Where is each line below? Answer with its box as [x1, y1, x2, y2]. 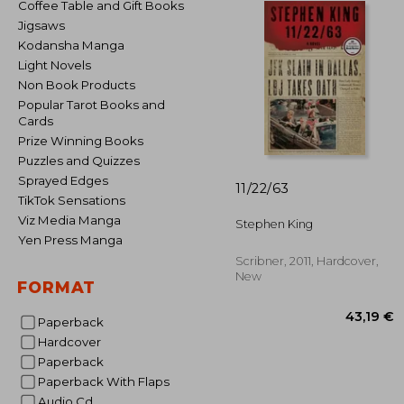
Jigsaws [23, 18, 65, 32]
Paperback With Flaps [45, 374, 170, 389]
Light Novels [24, 58, 91, 72]
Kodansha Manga [26, 38, 124, 52]
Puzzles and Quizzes [26, 153, 140, 168]
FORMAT [17, 278, 96, 297]
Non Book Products [27, 78, 135, 92]
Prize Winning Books [26, 133, 143, 148]
